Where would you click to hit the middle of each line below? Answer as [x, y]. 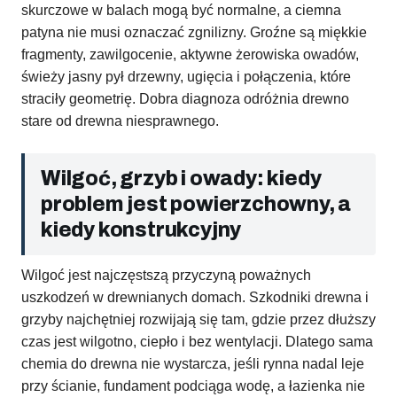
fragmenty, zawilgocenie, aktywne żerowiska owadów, [190, 55]
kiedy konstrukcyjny [141, 230]
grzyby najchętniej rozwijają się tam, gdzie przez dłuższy [198, 320]
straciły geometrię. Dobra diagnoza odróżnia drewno [185, 99]
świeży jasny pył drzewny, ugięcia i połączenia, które [186, 77]
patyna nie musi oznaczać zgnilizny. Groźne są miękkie [194, 33]
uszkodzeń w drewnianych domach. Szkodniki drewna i [195, 298]
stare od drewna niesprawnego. [120, 121]
